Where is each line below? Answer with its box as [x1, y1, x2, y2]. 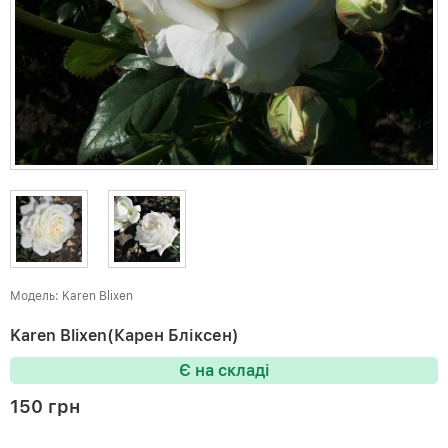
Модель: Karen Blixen [10, 288, 133, 303]
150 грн [10, 395, 80, 417]
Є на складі [178, 360, 270, 380]
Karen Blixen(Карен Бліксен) [10, 325, 239, 345]
